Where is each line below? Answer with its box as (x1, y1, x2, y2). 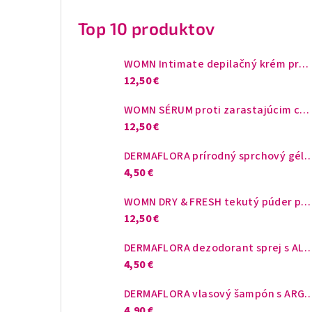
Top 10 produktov (78, 18, 215, 38)
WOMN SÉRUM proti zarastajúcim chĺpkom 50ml (299, 102, 310, 118)
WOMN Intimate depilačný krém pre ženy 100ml (299, 56, 309, 72)
